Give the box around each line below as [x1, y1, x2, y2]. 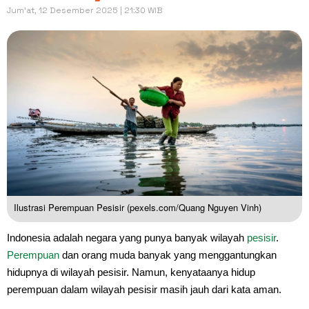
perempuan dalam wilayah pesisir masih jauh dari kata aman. [7, 283, 281, 295]
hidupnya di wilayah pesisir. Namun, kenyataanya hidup [7, 266, 255, 278]
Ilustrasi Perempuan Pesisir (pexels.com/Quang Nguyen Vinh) [14, 200, 261, 214]
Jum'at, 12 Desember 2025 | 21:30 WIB [7, 5, 163, 16]
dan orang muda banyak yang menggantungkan [59, 248, 277, 261]
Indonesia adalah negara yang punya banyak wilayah [7, 231, 247, 243]
